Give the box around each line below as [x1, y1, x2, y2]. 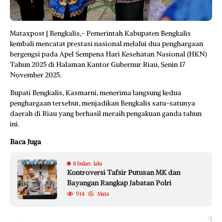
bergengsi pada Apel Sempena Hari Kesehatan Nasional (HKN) [10, 49, 207, 58]
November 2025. [10, 70, 61, 79]
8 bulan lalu [73, 160, 102, 167]
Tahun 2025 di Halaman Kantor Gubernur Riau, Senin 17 [10, 59, 185, 69]
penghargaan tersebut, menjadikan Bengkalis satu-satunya [10, 98, 195, 108]
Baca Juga [10, 137, 41, 146]
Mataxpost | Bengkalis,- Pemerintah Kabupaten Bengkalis [10, 28, 191, 38]
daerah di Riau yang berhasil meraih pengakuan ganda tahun [10, 109, 202, 118]
